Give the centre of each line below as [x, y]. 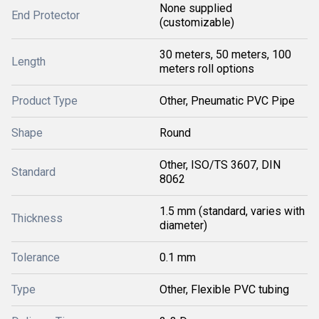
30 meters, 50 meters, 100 [225, 54]
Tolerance [36, 257]
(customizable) [197, 22]
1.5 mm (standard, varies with [232, 211]
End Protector [46, 15]
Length [28, 62]
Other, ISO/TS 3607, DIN [220, 165]
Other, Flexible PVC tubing [224, 289]
